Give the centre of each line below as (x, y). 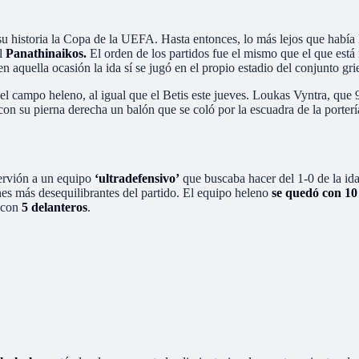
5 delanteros (53, 207)
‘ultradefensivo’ (135, 178)
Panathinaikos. (46, 53)
